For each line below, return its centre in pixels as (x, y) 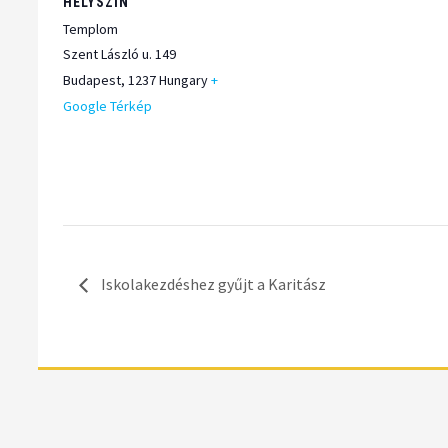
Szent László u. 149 (120, 54)
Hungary (184, 80)
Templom (91, 29)
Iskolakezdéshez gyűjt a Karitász (212, 284)
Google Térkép (108, 106)
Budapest (92, 80)
